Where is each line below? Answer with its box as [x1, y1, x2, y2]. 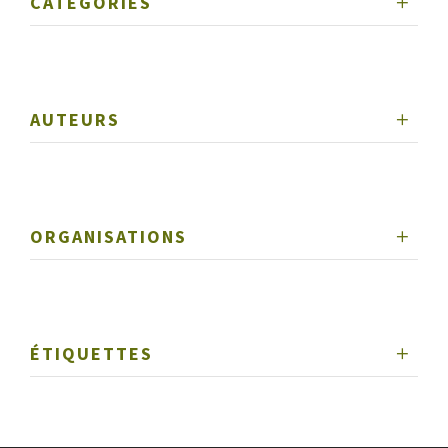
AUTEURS [30, 108, 120, 132]
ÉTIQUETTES [30, 342, 153, 366]
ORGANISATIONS [30, 225, 187, 249]
